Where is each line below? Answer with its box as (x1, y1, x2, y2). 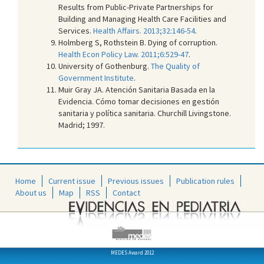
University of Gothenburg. (58, 60, 151, 71)
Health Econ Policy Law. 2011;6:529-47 (58, 48, 189, 60)
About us (15, 187, 47, 199)
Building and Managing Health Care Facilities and (58, 13, 226, 24)
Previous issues (108, 176, 164, 187)
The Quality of (151, 60, 200, 71)
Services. (58, 25, 93, 36)
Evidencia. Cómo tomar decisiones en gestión (58, 95, 219, 107)
